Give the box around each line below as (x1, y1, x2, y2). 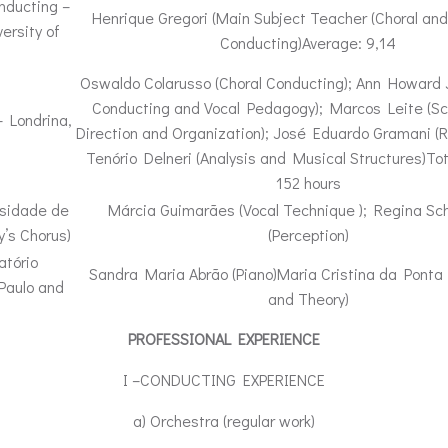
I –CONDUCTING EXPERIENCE (123, 369, 325, 390)
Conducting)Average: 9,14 (220, 32, 396, 53)
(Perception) (267, 224, 349, 245)
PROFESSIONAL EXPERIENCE (128, 328, 320, 349)
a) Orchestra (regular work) (133, 410, 315, 431)
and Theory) (267, 288, 349, 309)
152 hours (275, 172, 341, 193)
